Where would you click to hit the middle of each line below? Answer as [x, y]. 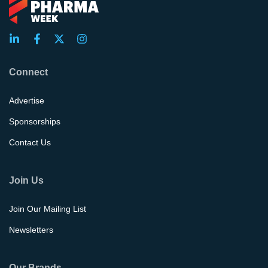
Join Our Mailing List [48, 209]
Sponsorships [35, 122]
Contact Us [30, 143]
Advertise [27, 101]
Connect [28, 72]
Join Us [26, 180]
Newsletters [31, 230]
